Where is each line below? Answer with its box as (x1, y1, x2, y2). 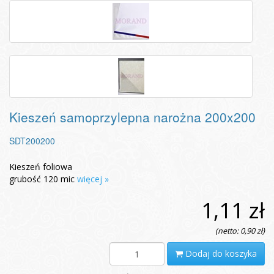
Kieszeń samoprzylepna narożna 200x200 (9, 108, 256, 127)
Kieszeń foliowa (9, 161, 72, 173)
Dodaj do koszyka (183, 248, 257, 260)
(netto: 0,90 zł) (215, 226, 265, 237)
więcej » (77, 173, 109, 185)
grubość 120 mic (9, 173, 77, 185)
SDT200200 (9, 135, 55, 147)
